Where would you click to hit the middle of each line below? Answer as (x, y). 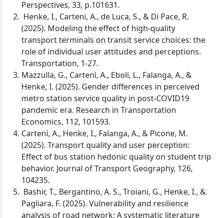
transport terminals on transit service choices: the (113, 40)
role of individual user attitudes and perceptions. (111, 52)
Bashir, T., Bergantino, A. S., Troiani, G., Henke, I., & (114, 192)
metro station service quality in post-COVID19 (105, 98)
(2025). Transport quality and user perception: (106, 145)
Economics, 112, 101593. (66, 122)
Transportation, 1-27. (60, 63)
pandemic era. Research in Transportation (99, 110)
